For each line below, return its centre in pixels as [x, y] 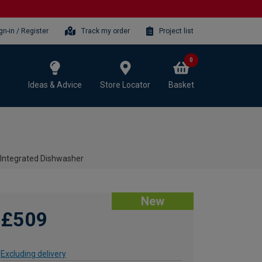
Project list [176, 31]
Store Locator [125, 85]
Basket [181, 85]
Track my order [106, 31]
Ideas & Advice [55, 85]
